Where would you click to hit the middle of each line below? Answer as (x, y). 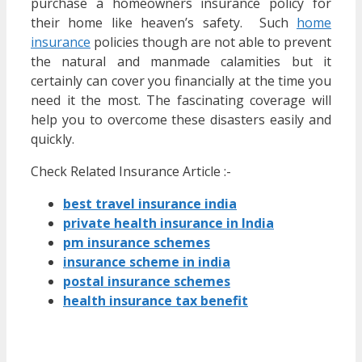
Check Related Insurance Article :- (131, 172)
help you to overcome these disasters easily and (181, 120)
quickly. (53, 139)
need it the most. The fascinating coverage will (181, 101)
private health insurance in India (168, 223)
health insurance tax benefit (156, 301)
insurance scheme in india (147, 262)
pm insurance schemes (137, 243)
